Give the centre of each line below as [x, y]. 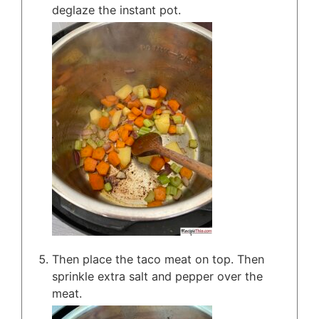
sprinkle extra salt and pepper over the [157, 277]
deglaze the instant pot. [116, 10]
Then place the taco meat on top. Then [158, 260]
